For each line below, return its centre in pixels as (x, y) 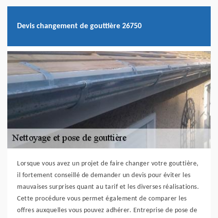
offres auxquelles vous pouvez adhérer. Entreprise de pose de (107, 211)
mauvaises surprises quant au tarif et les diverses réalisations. (108, 187)
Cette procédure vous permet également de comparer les (102, 199)
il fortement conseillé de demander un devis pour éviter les (104, 176)
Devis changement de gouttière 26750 (79, 26)
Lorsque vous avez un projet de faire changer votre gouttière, (108, 164)
